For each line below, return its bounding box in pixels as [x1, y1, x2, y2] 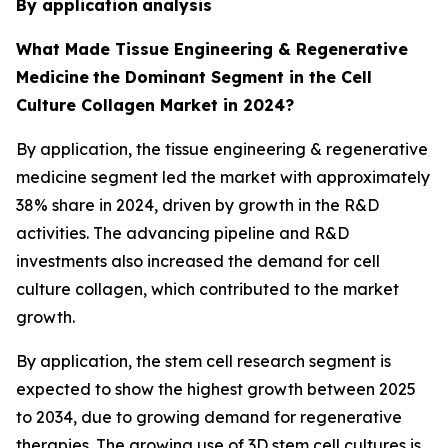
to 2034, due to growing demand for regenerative [16, 406, 402, 427]
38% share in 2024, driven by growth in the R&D [16, 194, 379, 215]
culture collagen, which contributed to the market [16, 278, 399, 299]
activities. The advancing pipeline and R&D [16, 222, 349, 243]
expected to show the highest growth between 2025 [16, 378, 416, 399]
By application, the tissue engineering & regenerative [16, 138, 428, 159]
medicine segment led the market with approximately [16, 166, 430, 187]
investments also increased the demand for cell [16, 250, 380, 271]
